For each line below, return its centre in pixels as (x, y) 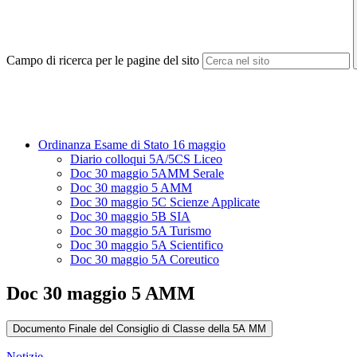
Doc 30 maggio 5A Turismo (141, 231)
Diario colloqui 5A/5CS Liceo (146, 159)
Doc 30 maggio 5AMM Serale (147, 174)
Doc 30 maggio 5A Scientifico (147, 245)
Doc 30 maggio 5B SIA (130, 217)
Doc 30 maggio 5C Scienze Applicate (165, 202)
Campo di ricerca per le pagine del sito (103, 61)
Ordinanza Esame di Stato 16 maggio (132, 145)
